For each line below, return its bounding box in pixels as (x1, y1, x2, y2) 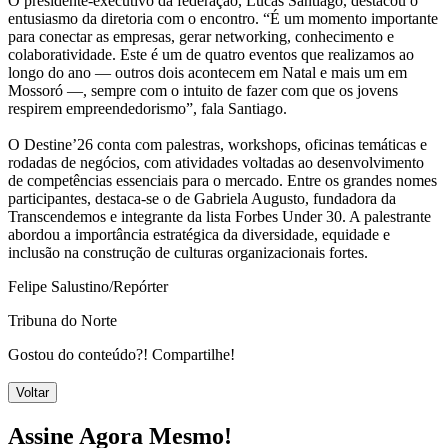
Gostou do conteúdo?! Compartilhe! (8, 345, 235, 363)
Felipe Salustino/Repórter (8, 277, 168, 295)
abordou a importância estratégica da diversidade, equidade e (8, 225, 390, 243)
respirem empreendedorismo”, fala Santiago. (8, 99, 287, 117)
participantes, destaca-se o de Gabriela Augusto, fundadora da (8, 189, 396, 207)
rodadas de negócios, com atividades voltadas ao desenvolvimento (8, 153, 424, 171)
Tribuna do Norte (8, 311, 117, 329)
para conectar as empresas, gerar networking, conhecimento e (8, 27, 394, 45)
